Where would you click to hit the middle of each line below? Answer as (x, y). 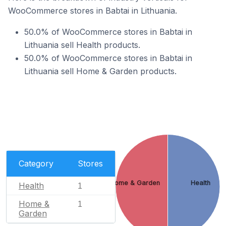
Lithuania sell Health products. (82, 45)
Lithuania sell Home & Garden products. (100, 71)
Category (36, 163)
